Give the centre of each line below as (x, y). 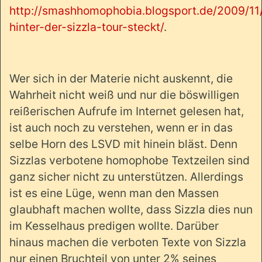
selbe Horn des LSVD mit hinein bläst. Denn (123, 144)
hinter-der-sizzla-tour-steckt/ (87, 27)
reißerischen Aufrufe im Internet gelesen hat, (127, 111)
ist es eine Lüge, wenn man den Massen (114, 193)
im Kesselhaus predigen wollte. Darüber (114, 225)
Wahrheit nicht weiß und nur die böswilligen (124, 94)
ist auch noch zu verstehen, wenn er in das (121, 127)
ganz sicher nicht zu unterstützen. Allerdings (126, 176)
